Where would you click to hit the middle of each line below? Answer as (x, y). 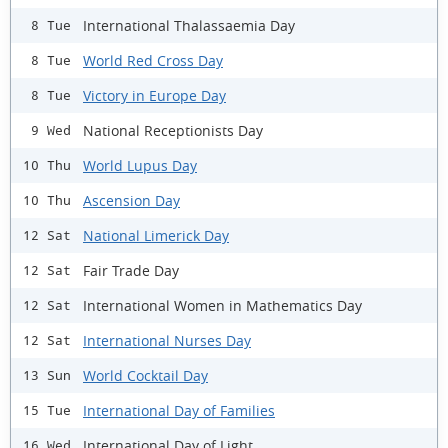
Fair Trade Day (131, 270)
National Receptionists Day (173, 130)
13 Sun (47, 376)
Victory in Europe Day (154, 95)
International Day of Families (179, 410)
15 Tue (47, 411)
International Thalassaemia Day (189, 25)
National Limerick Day (156, 235)
